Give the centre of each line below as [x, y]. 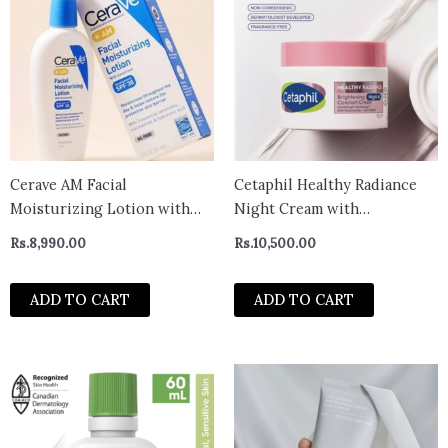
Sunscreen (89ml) [70, 232]
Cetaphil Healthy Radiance [325, 184]
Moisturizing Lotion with [100, 208]
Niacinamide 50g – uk [310, 232]
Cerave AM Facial [68, 184]
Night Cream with [296, 208]
